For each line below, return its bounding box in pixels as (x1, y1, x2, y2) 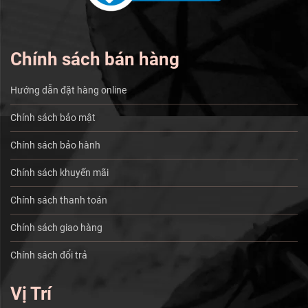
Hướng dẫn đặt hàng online (10, 84, 126, 96)
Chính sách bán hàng (10, 48, 179, 69)
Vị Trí (10, 283, 52, 304)
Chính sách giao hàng (10, 221, 102, 234)
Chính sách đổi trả (10, 249, 87, 261)
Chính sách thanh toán (10, 194, 107, 206)
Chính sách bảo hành (10, 139, 100, 151)
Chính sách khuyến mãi (10, 166, 109, 179)
